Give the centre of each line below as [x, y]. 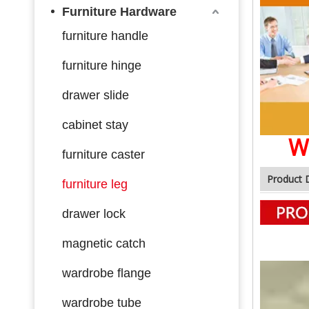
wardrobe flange [107, 273]
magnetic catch [104, 243]
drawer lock [94, 213]
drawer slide [96, 95]
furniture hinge [102, 65]
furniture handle [105, 36]
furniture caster [103, 154]
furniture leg [95, 184]
